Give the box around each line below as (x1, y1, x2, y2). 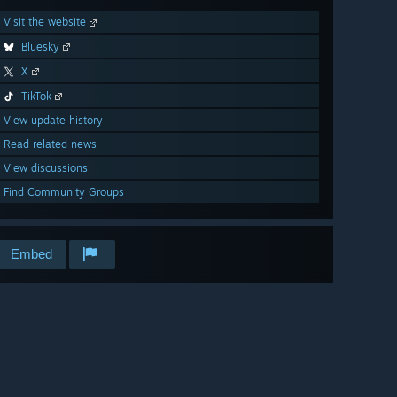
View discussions (4, 161, 88, 175)
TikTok (21, 90, 51, 104)
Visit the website (4, 15, 90, 29)
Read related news (4, 137, 97, 152)
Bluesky (21, 40, 59, 54)
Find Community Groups (4, 185, 124, 199)
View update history (4, 113, 103, 128)
